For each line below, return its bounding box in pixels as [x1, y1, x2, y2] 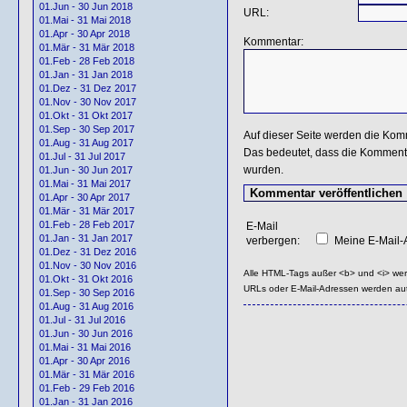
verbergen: [245, 233, 300, 247]
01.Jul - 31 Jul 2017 [39, 151, 125, 163]
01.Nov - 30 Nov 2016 [39, 260, 136, 272]
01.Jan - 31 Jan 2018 [39, 69, 133, 81]
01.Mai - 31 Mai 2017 [39, 178, 131, 190]
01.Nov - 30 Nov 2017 [39, 96, 136, 108]
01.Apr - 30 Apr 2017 [39, 192, 130, 203]
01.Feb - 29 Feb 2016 [39, 382, 134, 394]
